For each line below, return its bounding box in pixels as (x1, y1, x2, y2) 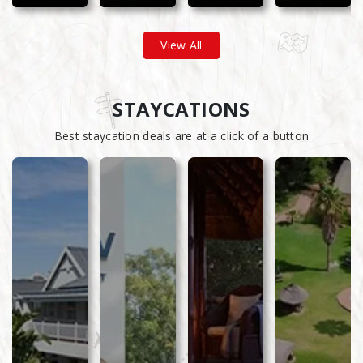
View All (160, 36, 203, 53)
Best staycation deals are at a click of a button (53, 127, 310, 143)
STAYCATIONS (113, 95, 250, 122)
